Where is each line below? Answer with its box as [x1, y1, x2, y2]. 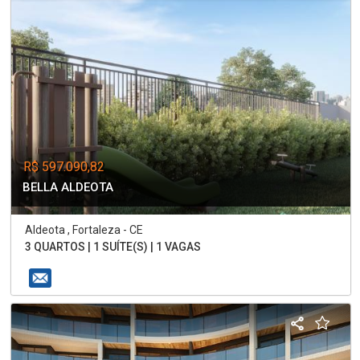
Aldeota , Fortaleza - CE [25, 223, 144, 236]
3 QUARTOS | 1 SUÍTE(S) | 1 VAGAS [25, 239, 202, 253]
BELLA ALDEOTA [22, 179, 114, 194]
